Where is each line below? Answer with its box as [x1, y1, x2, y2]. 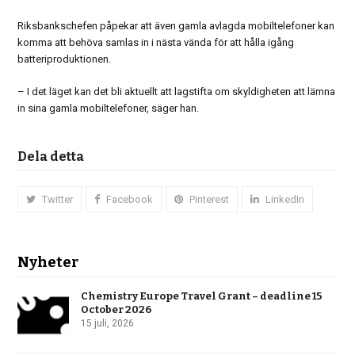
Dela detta [17, 149, 85, 165]
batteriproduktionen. [17, 53, 112, 66]
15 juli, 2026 [81, 318, 135, 330]
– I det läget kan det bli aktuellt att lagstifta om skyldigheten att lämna [17, 86, 336, 98]
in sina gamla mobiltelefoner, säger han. [17, 102, 200, 115]
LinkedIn [265, 193, 305, 206]
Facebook [106, 193, 154, 206]
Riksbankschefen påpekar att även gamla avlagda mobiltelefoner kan [17, 20, 335, 32]
